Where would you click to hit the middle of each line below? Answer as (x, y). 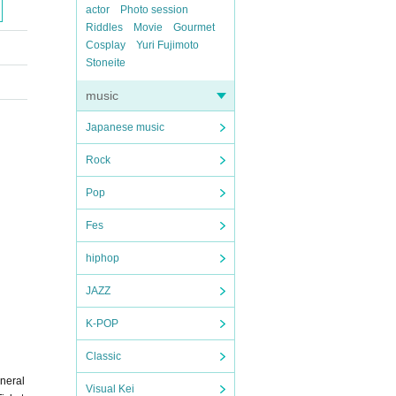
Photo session (154, 10)
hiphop (103, 258)
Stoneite (106, 63)
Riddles (104, 27)
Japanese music (125, 127)
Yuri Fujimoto (168, 45)
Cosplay (106, 45)
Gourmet (194, 27)
